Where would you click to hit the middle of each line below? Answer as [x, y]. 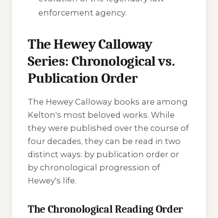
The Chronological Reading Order [105, 209]
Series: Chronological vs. [101, 61]
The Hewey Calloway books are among [108, 101]
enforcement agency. [83, 12]
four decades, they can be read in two [104, 141]
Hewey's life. [52, 180]
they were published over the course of [108, 128]
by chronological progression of [94, 167]
